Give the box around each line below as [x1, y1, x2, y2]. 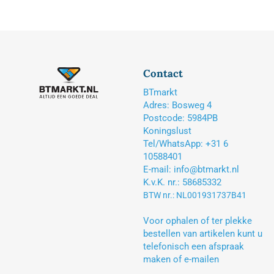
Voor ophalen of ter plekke [143, 215, 252, 227]
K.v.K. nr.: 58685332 [143, 177, 221, 188]
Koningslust [143, 125, 191, 137]
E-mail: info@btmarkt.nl [143, 164, 239, 176]
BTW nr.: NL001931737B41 [143, 190, 246, 201]
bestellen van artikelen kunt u [143, 228, 262, 240]
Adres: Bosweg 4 [143, 100, 212, 111]
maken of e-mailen [143, 254, 219, 265]
